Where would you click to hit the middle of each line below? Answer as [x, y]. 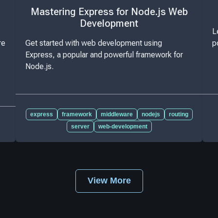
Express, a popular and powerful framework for [104, 54]
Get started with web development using [94, 43]
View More [109, 181]
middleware [117, 114]
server [80, 126]
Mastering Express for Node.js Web [109, 12]
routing [178, 114]
